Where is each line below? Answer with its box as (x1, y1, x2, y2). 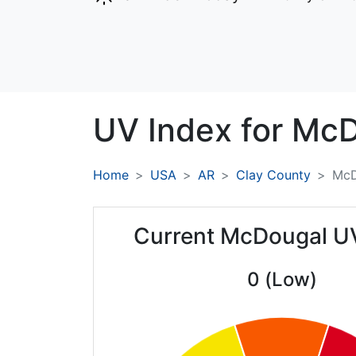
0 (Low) (246, 268, 317, 292)
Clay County (236, 167, 311, 184)
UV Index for (93, 110, 292, 150)
